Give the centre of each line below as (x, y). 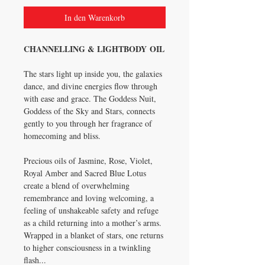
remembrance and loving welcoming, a (89, 198)
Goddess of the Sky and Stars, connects (89, 111)
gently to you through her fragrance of (88, 123)
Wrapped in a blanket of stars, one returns (93, 235)
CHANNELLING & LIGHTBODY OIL (94, 49)
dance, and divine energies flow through (91, 86)
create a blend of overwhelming (77, 185)
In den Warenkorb (95, 17)
